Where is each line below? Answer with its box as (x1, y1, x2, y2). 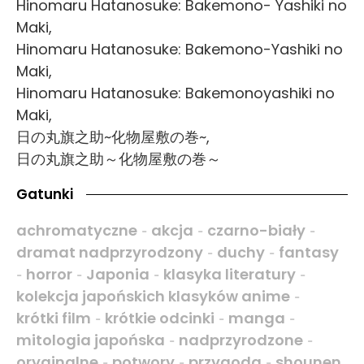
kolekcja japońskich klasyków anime (16, 286, 290, 307)
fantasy (279, 242, 339, 263)
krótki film (16, 308, 91, 329)
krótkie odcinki (105, 308, 214, 329)
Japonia (86, 264, 149, 285)
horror (26, 264, 72, 285)
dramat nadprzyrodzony (16, 242, 203, 263)
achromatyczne (16, 220, 137, 241)
